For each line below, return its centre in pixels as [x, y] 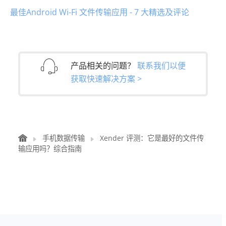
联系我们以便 [161, 65]
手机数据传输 [64, 138]
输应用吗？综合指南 [50, 149]
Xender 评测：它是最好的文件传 [152, 138]
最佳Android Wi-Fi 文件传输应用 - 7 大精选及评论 [100, 12]
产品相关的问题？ [104, 65]
